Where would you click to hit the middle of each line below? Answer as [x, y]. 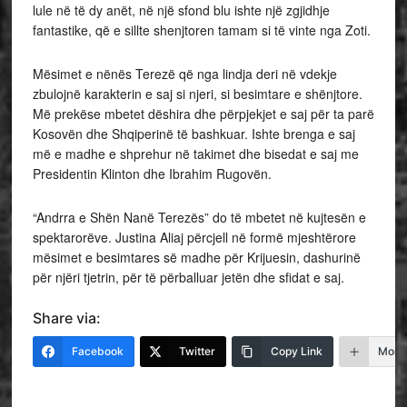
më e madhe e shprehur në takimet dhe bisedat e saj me [195, 153]
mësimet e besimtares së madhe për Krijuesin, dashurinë [196, 257]
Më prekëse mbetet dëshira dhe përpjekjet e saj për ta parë [203, 113]
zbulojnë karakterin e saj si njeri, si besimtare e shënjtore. [197, 93]
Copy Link [296, 351]
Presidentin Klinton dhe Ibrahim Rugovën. [152, 173]
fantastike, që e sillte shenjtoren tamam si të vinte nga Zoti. [201, 30]
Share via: [66, 318]
